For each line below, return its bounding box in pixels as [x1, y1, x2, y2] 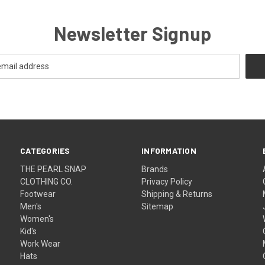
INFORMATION [141, 145, 196, 156]
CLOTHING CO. [20, 176, 73, 186]
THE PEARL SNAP [20, 164, 87, 174]
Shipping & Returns [141, 189, 213, 199]
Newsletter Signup [53, 21, 212, 44]
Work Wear [20, 238, 61, 248]
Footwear [20, 189, 56, 199]
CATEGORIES [20, 145, 70, 156]
